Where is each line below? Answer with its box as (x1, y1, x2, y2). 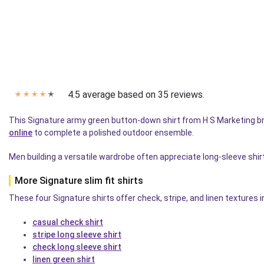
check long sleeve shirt (32, 242, 121, 252)
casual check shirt (32, 217, 103, 227)
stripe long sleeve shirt (32, 229, 121, 239)
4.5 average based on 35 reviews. (68, 88, 204, 100)
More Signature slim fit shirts (15, 174, 143, 186)
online (9, 127, 32, 137)
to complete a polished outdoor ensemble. (32, 127, 194, 137)
